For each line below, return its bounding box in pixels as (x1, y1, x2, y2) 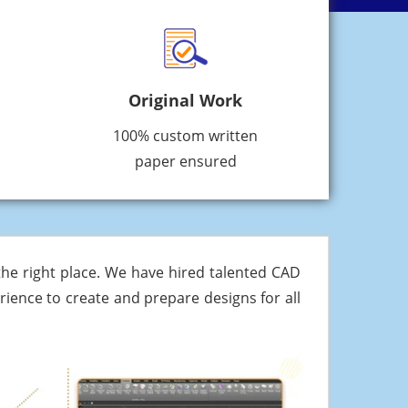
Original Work (128, 89, 242, 112)
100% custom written (113, 126, 258, 147)
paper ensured (134, 151, 237, 172)
